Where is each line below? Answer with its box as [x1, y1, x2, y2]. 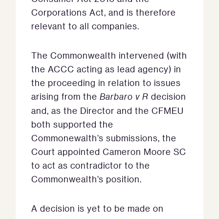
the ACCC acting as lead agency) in [31, 64, 181, 75]
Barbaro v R [100, 91, 151, 103]
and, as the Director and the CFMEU [31, 105, 184, 116]
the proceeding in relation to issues [31, 77, 181, 88]
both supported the [31, 119, 113, 130]
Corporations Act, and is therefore [31, 7, 176, 18]
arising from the [31, 91, 100, 102]
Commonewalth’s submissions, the [31, 132, 176, 144]
